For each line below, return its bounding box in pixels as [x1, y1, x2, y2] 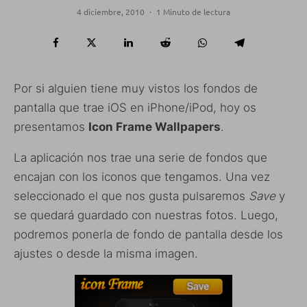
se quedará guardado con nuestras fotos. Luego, [14, 208, 278, 223]
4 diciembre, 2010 [77, 6, 145, 18]
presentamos [14, 120, 88, 134]
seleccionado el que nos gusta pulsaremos [14, 189, 249, 204]
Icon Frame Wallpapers [88, 120, 221, 134]
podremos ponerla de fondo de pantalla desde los [14, 228, 283, 242]
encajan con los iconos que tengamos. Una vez [14, 170, 270, 184]
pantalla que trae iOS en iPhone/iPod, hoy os [14, 101, 256, 115]
